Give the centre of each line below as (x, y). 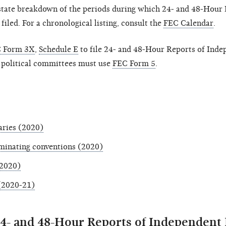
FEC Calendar (188, 23)
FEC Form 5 (134, 64)
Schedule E (59, 50)
